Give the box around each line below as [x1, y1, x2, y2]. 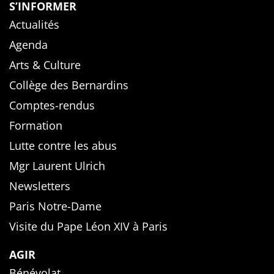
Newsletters [9, 179, 70, 194]
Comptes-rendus [9, 98, 95, 113]
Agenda [9, 37, 48, 53]
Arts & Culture [9, 57, 81, 73]
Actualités [9, 17, 59, 32]
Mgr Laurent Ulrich [9, 158, 105, 174]
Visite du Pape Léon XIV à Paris [9, 219, 168, 234]
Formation [9, 118, 62, 133]
